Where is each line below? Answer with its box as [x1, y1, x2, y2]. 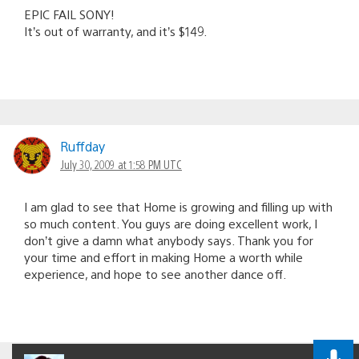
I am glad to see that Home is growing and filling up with [24, 198, 333, 214]
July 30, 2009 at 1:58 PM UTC [60, 156, 182, 171]
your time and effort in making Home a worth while [24, 248, 303, 264]
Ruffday [60, 137, 105, 155]
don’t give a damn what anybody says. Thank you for [24, 232, 313, 248]
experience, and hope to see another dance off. [24, 265, 286, 281]
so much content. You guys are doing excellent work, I [24, 215, 317, 231]
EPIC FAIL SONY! [24, 6, 115, 22]
